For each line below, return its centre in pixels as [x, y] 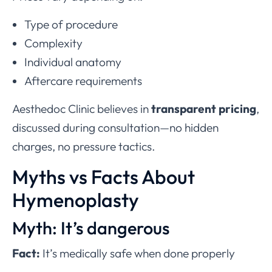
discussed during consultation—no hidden [115, 128]
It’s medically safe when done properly [138, 253]
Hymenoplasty [76, 200]
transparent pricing [204, 109]
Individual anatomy [73, 62]
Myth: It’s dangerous [91, 228]
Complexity [53, 43]
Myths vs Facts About [104, 177]
